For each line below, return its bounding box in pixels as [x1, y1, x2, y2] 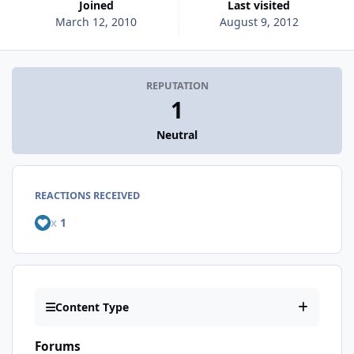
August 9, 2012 [219, 13, 299, 29]
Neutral [156, 127, 198, 143]
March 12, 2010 [55, 13, 137, 29]
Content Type [55, 299, 129, 315]
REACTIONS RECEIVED [35, 189, 140, 203]
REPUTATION [145, 79, 209, 93]
